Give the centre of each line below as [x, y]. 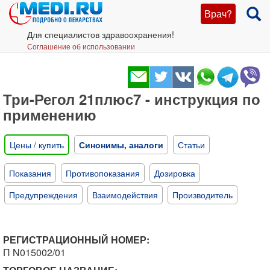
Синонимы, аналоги [121, 145]
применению [50, 115]
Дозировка [175, 173]
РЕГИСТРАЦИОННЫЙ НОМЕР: [76, 240]
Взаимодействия [125, 195]
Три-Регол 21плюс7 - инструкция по [132, 99]
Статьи [191, 145]
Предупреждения [43, 195]
